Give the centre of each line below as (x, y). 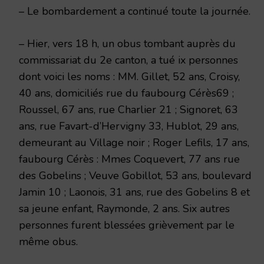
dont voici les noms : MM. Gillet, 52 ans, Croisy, (129, 76)
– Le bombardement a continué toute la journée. (135, 11)
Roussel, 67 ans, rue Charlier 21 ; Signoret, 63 (128, 109)
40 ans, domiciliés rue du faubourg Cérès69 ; (126, 93)
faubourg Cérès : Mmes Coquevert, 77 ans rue (129, 159)
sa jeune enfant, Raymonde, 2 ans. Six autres (124, 208)
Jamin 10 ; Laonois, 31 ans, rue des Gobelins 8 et (134, 192)
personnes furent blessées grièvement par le (127, 225)
